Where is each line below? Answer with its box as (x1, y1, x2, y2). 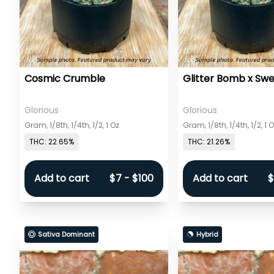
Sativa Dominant (38, 229, 95, 239)
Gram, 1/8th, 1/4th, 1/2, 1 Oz (24, 119, 119, 130)
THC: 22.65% (29, 136, 74, 147)
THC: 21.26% (188, 136, 231, 147)
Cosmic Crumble (24, 71, 105, 86)
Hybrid (196, 229, 219, 239)
